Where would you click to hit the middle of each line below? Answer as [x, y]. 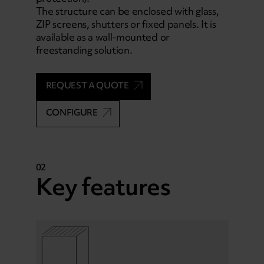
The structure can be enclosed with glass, [127, 11]
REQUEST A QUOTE [87, 85]
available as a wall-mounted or [103, 37]
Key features [103, 187]
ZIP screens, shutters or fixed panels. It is [126, 24]
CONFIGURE [72, 113]
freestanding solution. [84, 50]
